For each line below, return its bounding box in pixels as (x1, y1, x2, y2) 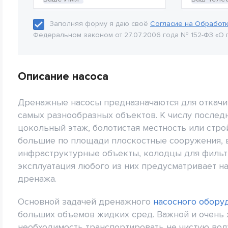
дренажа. (18, 173, 56, 184)
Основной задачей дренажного (18, 195, 153, 207)
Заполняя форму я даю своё (49, 19, 150, 28)
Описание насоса (18, 69, 108, 83)
